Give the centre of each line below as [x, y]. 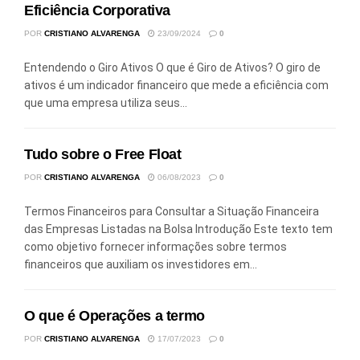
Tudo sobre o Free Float [103, 154]
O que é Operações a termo [115, 315]
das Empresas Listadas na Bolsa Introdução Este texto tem [178, 229]
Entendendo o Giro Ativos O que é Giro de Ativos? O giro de [172, 67]
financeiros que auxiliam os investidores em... [141, 264]
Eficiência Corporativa [98, 10]
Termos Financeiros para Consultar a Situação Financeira [172, 211]
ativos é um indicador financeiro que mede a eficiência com [176, 85]
